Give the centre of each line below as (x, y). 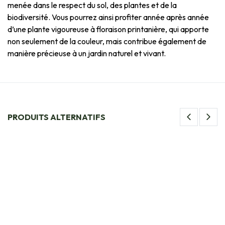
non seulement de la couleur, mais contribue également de (107, 41)
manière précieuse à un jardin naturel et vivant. (87, 53)
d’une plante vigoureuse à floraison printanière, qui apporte (108, 29)
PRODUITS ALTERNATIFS (57, 117)
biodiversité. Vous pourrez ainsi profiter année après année (108, 17)
